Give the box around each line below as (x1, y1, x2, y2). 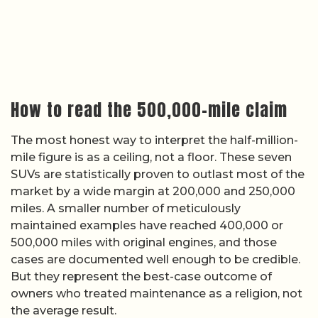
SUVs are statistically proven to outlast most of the (11, 167, 305, 181)
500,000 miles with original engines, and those (11, 235, 277, 249)
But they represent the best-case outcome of (11, 269, 272, 283)
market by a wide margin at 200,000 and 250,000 (11, 184, 295, 198)
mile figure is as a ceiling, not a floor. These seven (11, 150, 292, 164)
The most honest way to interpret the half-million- (11, 133, 298, 147)
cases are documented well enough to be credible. (11, 252, 300, 266)
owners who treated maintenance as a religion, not (11, 286, 302, 300)
